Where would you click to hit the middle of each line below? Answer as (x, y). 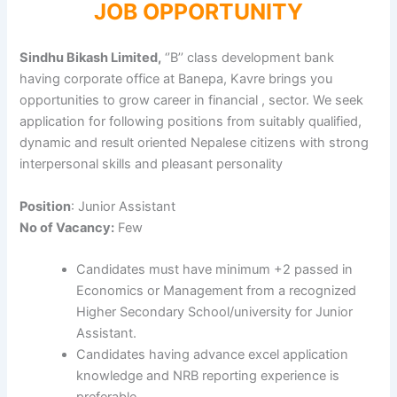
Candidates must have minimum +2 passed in (215, 270)
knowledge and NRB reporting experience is (208, 376)
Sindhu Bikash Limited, (91, 58)
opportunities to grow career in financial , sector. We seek (192, 101)
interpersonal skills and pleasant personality (152, 164)
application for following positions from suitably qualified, (191, 122)
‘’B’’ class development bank (248, 58)
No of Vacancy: (67, 227)
